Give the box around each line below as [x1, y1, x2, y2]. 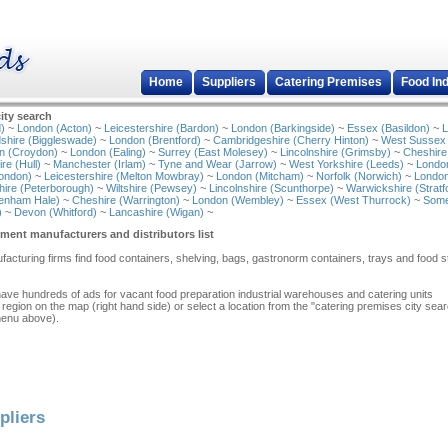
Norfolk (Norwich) [316, 170, 402, 182]
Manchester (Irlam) [53, 158, 146, 170]
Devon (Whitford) [14, 206, 97, 218]
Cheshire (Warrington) [72, 194, 180, 206]
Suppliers [202, 75, 256, 89]
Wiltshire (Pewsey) [106, 182, 197, 194]
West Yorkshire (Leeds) [289, 158, 404, 170]
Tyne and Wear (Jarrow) [158, 158, 277, 170]
